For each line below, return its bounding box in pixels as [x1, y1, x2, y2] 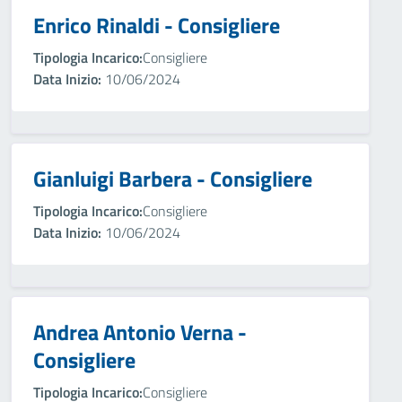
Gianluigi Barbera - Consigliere [33, 162, 312, 195]
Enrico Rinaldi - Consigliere [33, 9, 280, 41]
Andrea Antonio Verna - [33, 316, 247, 348]
